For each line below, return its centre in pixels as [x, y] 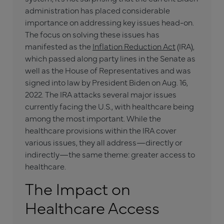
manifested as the [59, 46]
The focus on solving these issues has [92, 34]
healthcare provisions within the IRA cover [101, 130]
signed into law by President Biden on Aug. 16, [106, 82]
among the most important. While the [93, 118]
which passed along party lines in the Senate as [110, 58]
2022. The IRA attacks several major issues [101, 94]
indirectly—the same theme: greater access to [110, 154]
